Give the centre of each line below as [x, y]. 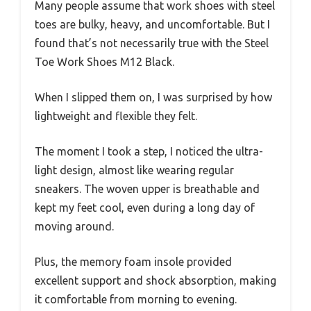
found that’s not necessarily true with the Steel [152, 43]
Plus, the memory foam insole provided [133, 261]
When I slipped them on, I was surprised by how [153, 97]
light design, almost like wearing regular [134, 170]
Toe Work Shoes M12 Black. [104, 61]
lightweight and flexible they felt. [116, 116]
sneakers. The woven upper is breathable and [147, 188]
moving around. [74, 226]
